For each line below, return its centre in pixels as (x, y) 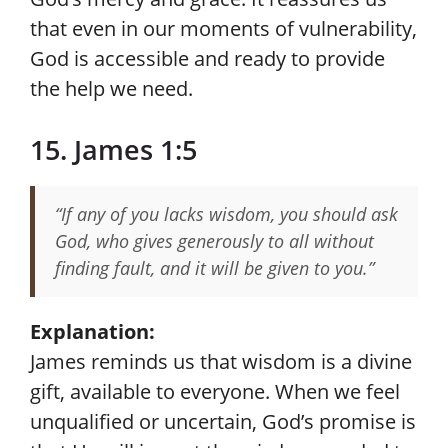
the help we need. (111, 88)
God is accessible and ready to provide (207, 58)
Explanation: (92, 331)
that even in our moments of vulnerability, (223, 28)
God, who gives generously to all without (214, 241)
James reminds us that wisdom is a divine (221, 361)
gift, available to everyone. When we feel (215, 391)
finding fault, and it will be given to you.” (214, 268)
